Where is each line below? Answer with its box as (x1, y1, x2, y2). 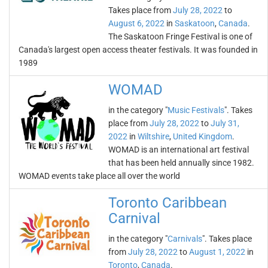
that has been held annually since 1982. (108, 158, 254, 167)
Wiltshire (138, 132, 169, 141)
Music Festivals (167, 105, 224, 115)
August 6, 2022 (108, 19, 165, 28)
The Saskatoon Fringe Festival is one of (108, 32, 252, 41)
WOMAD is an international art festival (108, 145, 249, 154)
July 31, (211, 118, 239, 128)
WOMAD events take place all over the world (19, 171, 180, 181)
